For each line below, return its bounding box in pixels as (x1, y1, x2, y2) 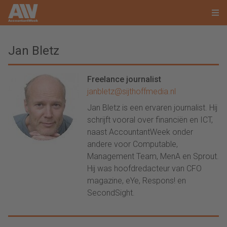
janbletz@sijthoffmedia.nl (87, 87, 176, 96)
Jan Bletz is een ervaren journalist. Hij (87, 103, 217, 112)
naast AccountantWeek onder (87, 127, 193, 137)
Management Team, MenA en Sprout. (87, 152, 219, 161)
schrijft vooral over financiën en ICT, (87, 115, 213, 125)
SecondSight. (87, 188, 135, 198)
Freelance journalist (87, 74, 161, 84)
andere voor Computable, (87, 139, 178, 149)
